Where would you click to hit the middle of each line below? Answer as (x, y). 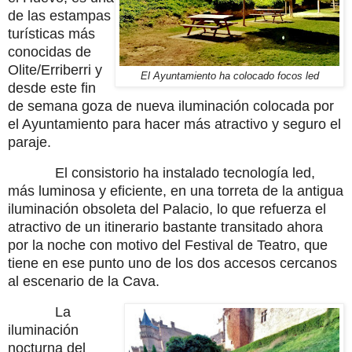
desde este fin (52, 88)
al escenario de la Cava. (84, 281)
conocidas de (49, 52)
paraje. (29, 143)
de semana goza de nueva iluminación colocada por (171, 106)
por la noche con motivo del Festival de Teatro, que (168, 245)
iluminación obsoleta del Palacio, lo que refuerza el (167, 209)
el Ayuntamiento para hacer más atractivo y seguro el (174, 125)
